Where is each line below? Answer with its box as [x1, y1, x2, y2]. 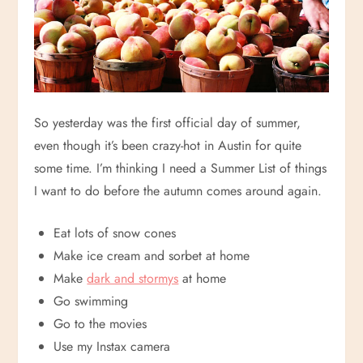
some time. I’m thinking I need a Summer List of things [34, 159, 327, 178]
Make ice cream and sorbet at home [53, 246, 250, 266]
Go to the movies [53, 314, 147, 334]
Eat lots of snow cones [53, 224, 177, 243]
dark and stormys [87, 269, 179, 288]
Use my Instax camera [53, 337, 171, 357]
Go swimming [53, 292, 129, 311]
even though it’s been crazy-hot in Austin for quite [34, 136, 302, 156]
